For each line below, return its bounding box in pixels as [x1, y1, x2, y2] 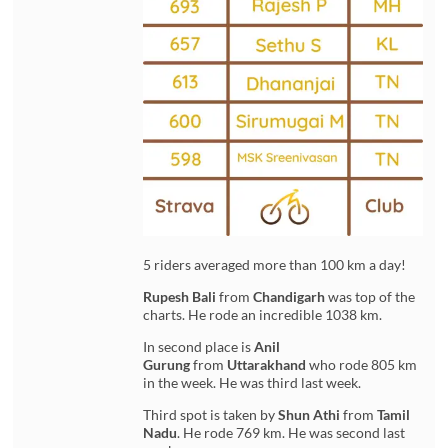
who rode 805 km [306, 356, 418, 374]
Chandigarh [250, 288, 326, 306]
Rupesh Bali [143, 288, 220, 306]
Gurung [143, 356, 191, 374]
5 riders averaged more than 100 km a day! [143, 256, 407, 274]
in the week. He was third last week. [143, 374, 362, 392]
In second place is [143, 338, 255, 356]
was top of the [325, 288, 416, 306]
